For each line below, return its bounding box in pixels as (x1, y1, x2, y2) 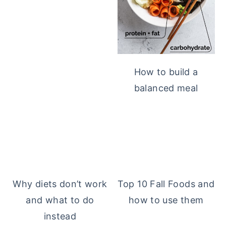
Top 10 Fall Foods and (117, 179, 215, 190)
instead (43, 211, 77, 222)
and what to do (26, 195, 94, 206)
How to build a (134, 67, 198, 78)
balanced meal (134, 83, 198, 94)
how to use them (128, 195, 204, 206)
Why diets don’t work (13, 179, 107, 190)
